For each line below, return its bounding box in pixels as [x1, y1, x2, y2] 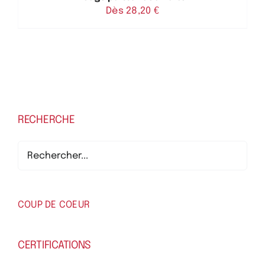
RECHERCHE [18, 115, 75, 126]
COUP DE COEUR [18, 200, 91, 211]
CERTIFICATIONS [18, 240, 92, 251]
